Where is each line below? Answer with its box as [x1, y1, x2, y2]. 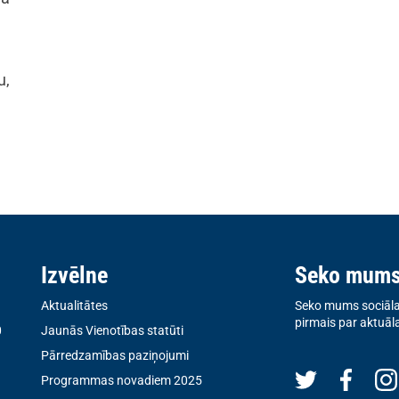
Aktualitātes [41, 298, 108, 313]
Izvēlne [41, 262, 108, 289]
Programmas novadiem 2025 [41, 373, 202, 388]
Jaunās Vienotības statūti [41, 323, 183, 338]
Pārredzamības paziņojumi [41, 348, 189, 363]
